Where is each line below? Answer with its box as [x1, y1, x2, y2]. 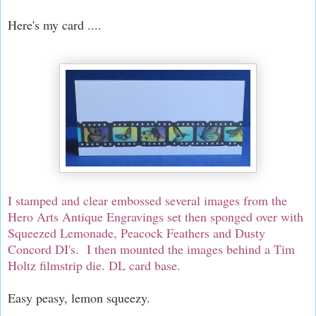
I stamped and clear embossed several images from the [8, 191, 287, 209]
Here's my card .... [8, 16, 102, 33]
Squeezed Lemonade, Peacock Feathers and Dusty [8, 224, 265, 241]
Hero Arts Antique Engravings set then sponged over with [8, 207, 303, 225]
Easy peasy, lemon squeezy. [8, 288, 150, 306]
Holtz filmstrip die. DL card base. [8, 256, 181, 274]
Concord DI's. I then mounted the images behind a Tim [8, 240, 295, 257]
